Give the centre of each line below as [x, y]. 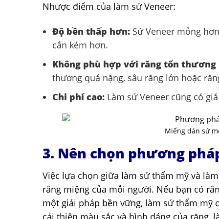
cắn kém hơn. [80, 45]
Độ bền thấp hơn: [91, 32]
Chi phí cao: [78, 97]
